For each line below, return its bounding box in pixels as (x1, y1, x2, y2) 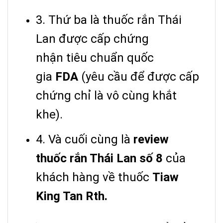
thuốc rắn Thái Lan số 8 (36, 151, 163, 166)
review (133, 132, 169, 147)
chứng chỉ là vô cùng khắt (36, 89, 177, 103)
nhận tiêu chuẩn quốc (36, 51, 154, 65)
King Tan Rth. (36, 189, 108, 204)
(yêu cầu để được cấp (78, 70, 199, 84)
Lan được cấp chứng (36, 32, 149, 46)
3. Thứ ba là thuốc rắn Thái (36, 13, 182, 27)
